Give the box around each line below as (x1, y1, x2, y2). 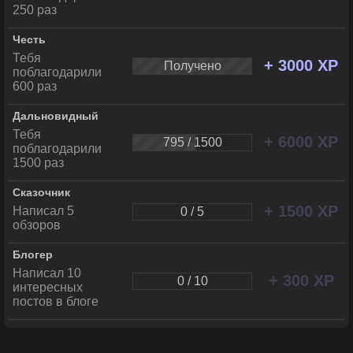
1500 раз (13, 156, 64, 169)
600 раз (13, 80, 57, 93)
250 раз (13, 3, 57, 17)
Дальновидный (13, 110, 98, 122)
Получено (163, 59, 221, 72)
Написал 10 (13, 266, 81, 280)
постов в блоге (13, 295, 98, 308)
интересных (13, 281, 83, 294)
